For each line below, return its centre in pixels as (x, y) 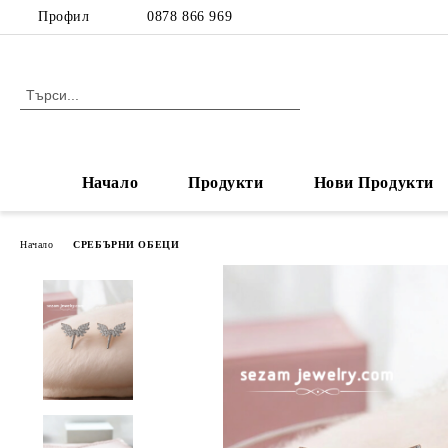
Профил (64, 16)
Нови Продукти (373, 182)
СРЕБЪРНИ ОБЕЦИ (126, 244)
